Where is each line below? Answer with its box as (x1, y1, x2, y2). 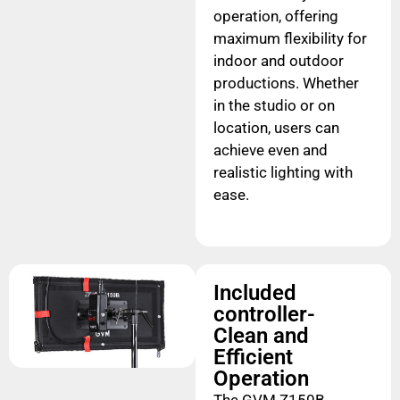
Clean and (212, 323, 309, 348)
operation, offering (212, 6, 338, 25)
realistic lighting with (212, 162, 353, 181)
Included (212, 280, 296, 305)
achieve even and (212, 140, 328, 159)
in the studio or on (212, 96, 335, 114)
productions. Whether (212, 73, 359, 92)
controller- (212, 302, 315, 327)
